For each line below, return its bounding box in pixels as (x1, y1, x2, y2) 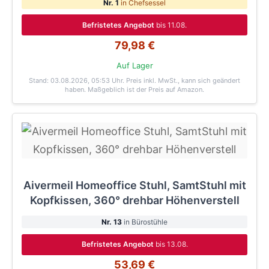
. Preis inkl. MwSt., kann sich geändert (122, 76, 240, 85)
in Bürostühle (122, 217, 168, 227)
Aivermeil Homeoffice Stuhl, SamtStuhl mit (23, 179, 246, 192)
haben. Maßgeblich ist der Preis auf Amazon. (65, 85, 204, 94)
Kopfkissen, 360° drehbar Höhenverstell (29, 194, 240, 207)
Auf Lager (116, 61, 153, 71)
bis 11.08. (156, 20, 187, 29)
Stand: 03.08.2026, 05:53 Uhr (29, 76, 122, 85)
